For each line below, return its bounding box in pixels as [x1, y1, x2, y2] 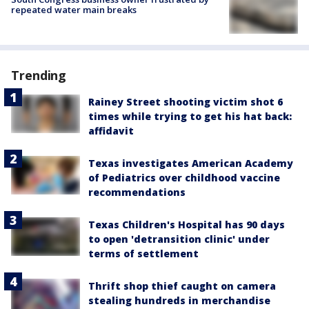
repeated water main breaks [11, 3, 137, 17]
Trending [11, 66, 67, 83]
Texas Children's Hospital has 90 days [88, 217, 285, 231]
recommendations [88, 185, 186, 199]
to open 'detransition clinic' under [88, 232, 270, 246]
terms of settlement [88, 246, 199, 260]
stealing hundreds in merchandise [88, 293, 270, 307]
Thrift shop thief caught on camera [88, 279, 276, 292]
